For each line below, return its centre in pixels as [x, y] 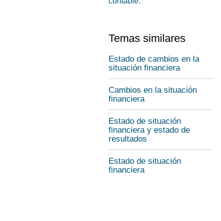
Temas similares [147, 38]
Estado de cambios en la [154, 59]
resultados [128, 139]
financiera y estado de [149, 130]
